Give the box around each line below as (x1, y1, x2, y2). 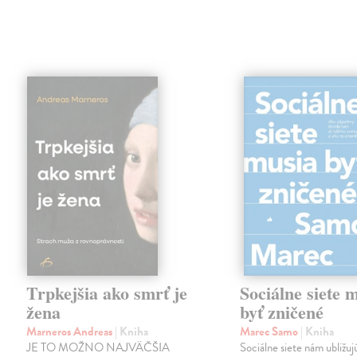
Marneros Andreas (26, 323, 116, 341)
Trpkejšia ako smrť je (26, 280, 188, 307)
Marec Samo (240, 323, 301, 341)
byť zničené (240, 299, 324, 326)
